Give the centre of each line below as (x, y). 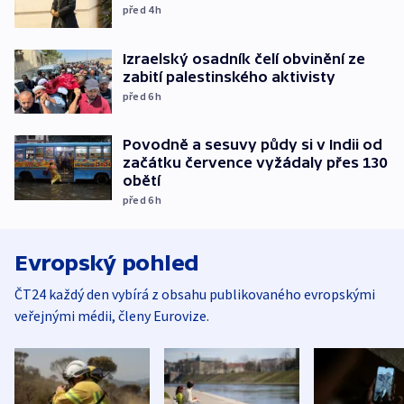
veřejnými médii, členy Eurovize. (112, 316)
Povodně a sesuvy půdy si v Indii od (252, 145)
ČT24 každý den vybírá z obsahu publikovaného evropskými (195, 294)
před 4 (139, 9)
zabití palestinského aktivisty (229, 76)
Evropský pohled (107, 263)
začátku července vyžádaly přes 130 (255, 163)
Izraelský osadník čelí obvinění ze (244, 58)
